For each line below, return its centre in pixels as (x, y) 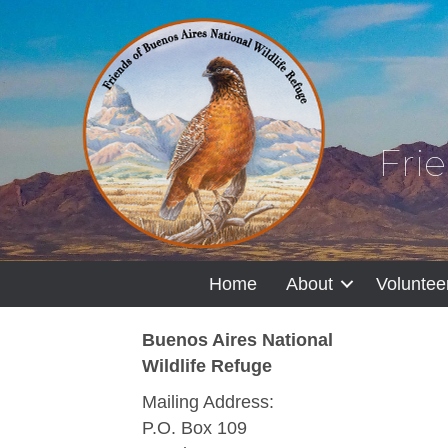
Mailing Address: (208, 402)
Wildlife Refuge (207, 366)
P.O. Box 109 (194, 428)
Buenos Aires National (237, 340)
